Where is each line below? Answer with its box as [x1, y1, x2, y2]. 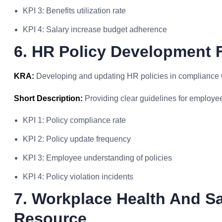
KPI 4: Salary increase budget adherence [23, 25, 167, 34]
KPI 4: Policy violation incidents [23, 172, 133, 181]
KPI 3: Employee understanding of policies [23, 154, 172, 162]
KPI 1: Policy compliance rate [23, 116, 126, 124]
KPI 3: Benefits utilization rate [23, 6, 126, 15]
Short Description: [14, 94, 83, 103]
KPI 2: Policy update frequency [23, 135, 131, 143]
